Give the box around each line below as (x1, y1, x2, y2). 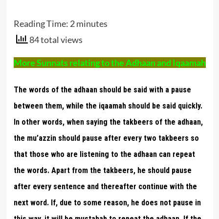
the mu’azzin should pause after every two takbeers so (13, 133, 199, 143)
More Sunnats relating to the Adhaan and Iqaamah (13, 57, 206, 68)
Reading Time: (13, 18, 70, 29)
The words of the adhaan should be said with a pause (13, 85, 191, 94)
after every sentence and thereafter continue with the (13, 181, 197, 191)
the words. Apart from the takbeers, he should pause (13, 165, 192, 175)
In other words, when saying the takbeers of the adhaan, (13, 117, 203, 127)
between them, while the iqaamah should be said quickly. (13, 101, 202, 110)
